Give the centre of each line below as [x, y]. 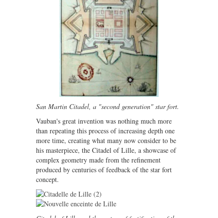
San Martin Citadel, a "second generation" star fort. [108, 106]
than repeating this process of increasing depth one [105, 131]
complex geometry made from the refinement [98, 160]
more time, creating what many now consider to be [106, 140]
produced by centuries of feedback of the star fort [104, 170]
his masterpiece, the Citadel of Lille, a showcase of [106, 150]
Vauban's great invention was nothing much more [104, 121]
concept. [47, 179]
